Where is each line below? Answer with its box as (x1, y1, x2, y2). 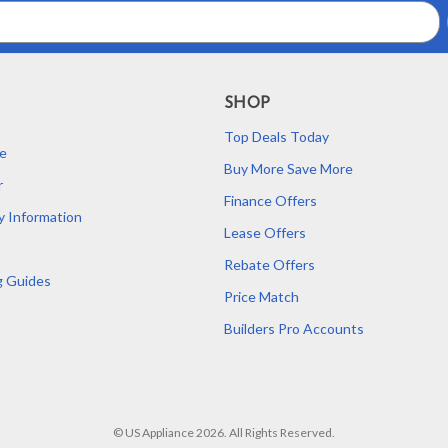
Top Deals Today (224, 128, 329, 146)
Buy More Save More (224, 160, 353, 178)
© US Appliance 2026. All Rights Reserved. (113, 425, 335, 441)
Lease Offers (224, 224, 306, 242)
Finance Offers (224, 192, 317, 210)
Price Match (224, 288, 299, 306)
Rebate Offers (224, 256, 315, 274)
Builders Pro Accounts (224, 320, 364, 338)
